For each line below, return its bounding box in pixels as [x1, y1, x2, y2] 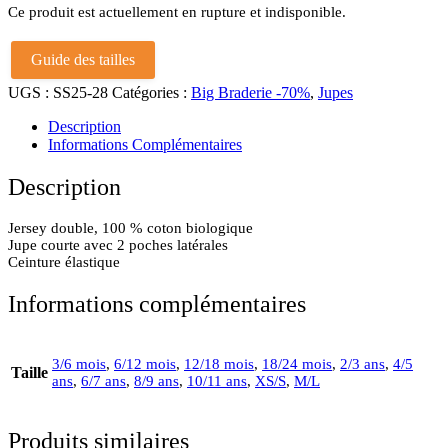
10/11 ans [187, 373, 247, 390]
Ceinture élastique [8, 254, 120, 271]
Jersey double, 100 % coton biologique [8, 220, 253, 237]
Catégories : [112, 83, 191, 101]
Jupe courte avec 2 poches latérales [8, 237, 228, 254]
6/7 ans [81, 373, 126, 390]
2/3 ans [340, 356, 385, 373]
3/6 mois [52, 356, 106, 373]
